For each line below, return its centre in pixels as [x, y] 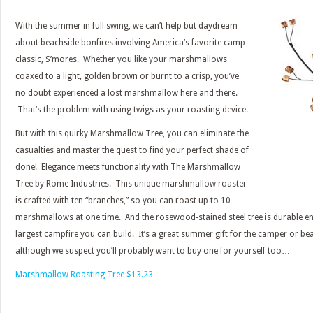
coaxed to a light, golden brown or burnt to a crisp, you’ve [127, 76]
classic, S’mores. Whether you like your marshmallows [121, 59]
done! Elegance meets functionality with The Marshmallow [128, 167]
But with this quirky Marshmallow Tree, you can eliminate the [132, 133]
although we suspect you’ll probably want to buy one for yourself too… [153, 251]
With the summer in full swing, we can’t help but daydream [126, 26]
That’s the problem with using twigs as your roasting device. [132, 110]
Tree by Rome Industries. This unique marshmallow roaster [131, 184]
